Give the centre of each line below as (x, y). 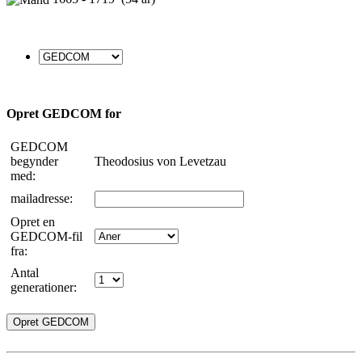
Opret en (33, 221)
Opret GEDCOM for (64, 113)
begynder (34, 161)
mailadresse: (43, 198)
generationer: (45, 287)
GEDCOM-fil (46, 236)
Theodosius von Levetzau (160, 161)
